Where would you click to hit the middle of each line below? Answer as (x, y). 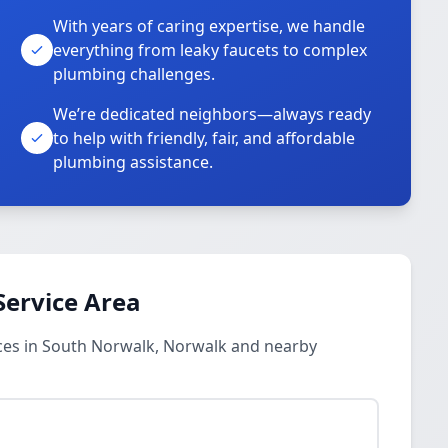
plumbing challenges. (134, 74)
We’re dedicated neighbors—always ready (212, 114)
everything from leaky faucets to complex (210, 50)
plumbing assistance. (133, 162)
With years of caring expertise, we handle (209, 26)
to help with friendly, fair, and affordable (204, 138)
